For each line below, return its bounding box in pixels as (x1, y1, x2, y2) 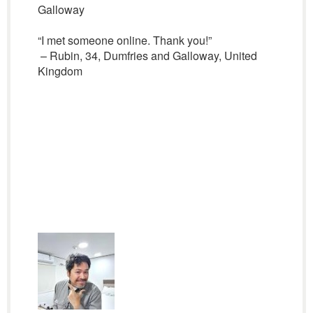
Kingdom (37, 63, 82, 79)
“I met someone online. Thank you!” (37, 32, 212, 48)
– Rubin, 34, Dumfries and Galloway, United (37, 48, 257, 64)
